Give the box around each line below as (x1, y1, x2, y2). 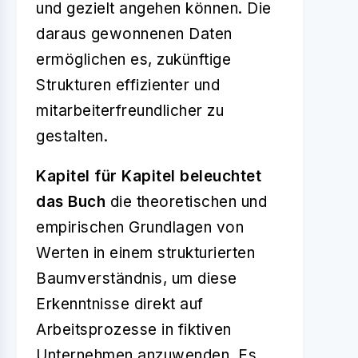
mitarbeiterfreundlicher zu (36, 101, 224, 120)
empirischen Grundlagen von (36, 218, 244, 237)
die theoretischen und (105, 193, 267, 211)
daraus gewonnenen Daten (36, 25, 233, 43)
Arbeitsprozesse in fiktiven (36, 320, 232, 339)
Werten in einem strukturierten (36, 244, 255, 262)
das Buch (36, 193, 105, 211)
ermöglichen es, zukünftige (36, 50, 231, 69)
